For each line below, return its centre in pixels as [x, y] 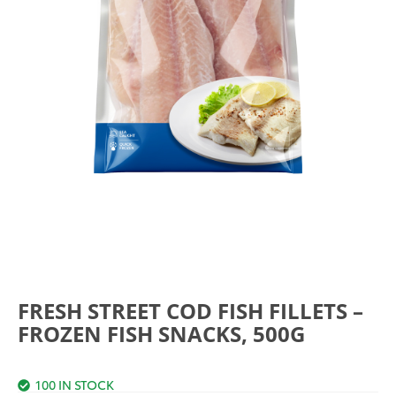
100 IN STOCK [74, 384]
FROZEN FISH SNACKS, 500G [161, 333]
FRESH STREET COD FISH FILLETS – [190, 310]
